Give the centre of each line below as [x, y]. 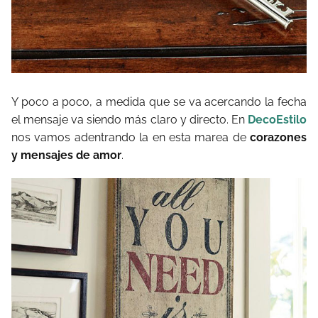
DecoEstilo [277, 119]
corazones [278, 137]
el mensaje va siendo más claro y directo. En [130, 119]
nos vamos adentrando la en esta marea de [131, 137]
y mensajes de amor [66, 155]
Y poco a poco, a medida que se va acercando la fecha [159, 102]
